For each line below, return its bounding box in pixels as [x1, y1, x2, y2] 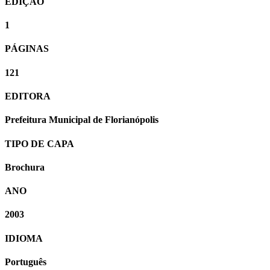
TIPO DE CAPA [5, 138, 74, 149]
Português [5, 256, 46, 267]
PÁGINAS [5, 43, 49, 54]
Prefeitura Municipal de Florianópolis [5, 115, 159, 125]
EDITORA [5, 90, 51, 101]
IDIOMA [5, 233, 43, 243]
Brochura [5, 162, 45, 172]
